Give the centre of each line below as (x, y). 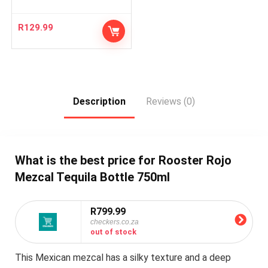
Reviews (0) (170, 101)
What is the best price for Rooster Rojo (123, 160)
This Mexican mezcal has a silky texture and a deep (123, 257)
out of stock (113, 232)
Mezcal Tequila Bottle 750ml (92, 177)
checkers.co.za (114, 222)
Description (99, 101)
